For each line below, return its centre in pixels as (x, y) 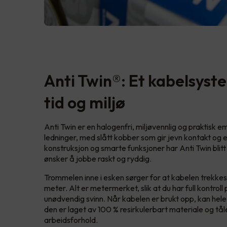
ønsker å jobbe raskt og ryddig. (98, 159)
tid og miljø (85, 103)
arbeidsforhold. (71, 220)
